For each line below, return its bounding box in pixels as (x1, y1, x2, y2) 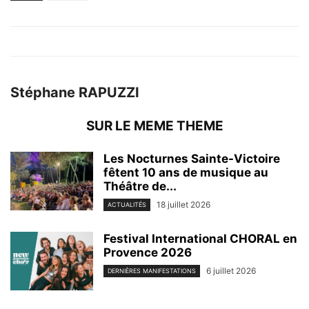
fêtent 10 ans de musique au (103, 165, 268, 179)
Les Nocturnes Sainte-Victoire (103, 151, 280, 166)
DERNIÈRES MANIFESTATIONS (108, 267, 196, 275)
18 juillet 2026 (157, 199, 210, 210)
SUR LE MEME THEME (86, 117, 223, 134)
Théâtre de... (103, 179, 177, 193)
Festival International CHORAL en (103, 232, 297, 246)
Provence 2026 (103, 246, 192, 260)
